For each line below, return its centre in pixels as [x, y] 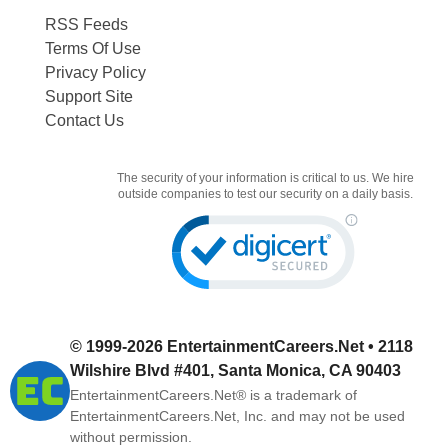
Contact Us [84, 120]
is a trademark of [301, 394]
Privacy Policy [95, 72]
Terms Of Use [92, 48]
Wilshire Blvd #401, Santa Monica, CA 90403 [235, 370]
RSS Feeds [86, 24]
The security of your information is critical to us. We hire [265, 177]
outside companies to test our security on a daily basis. [265, 193]
